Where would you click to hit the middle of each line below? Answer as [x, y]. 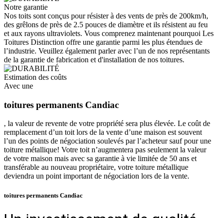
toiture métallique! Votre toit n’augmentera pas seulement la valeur [105, 150]
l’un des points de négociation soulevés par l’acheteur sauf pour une [108, 141]
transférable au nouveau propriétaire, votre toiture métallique [96, 167]
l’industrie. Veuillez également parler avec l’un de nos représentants [107, 51]
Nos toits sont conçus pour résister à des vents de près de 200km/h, [106, 16]
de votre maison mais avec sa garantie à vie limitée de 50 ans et [100, 159]
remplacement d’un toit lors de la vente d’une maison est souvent [103, 132]
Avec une [18, 86]
